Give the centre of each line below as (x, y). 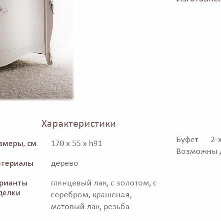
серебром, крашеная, (91, 195)
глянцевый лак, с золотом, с (104, 184)
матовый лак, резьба (90, 207)
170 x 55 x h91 (76, 144)
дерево (65, 164)
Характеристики (79, 124)
